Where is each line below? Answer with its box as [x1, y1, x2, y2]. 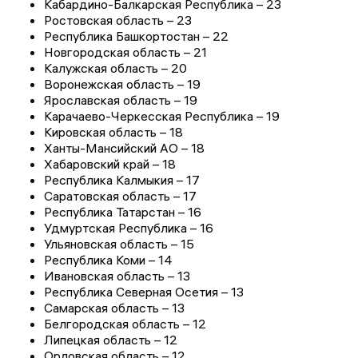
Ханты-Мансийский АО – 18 [44, 140, 205, 157]
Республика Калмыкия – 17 [44, 172, 200, 189]
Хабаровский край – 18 [44, 156, 176, 173]
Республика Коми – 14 [44, 252, 173, 268]
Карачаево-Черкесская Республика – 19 [44, 108, 280, 125]
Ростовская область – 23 [44, 12, 192, 29]
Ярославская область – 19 [44, 92, 197, 109]
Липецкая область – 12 [44, 332, 177, 348]
